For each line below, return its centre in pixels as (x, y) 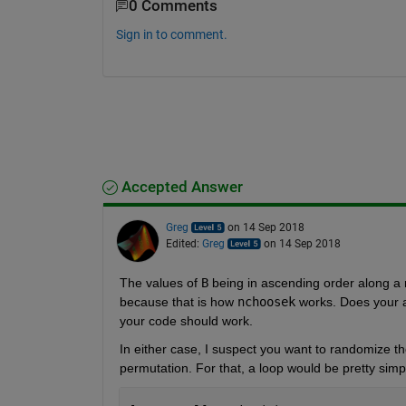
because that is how (176, 301)
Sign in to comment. (171, 34)
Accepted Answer (180, 187)
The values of (158, 282)
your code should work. (186, 320)
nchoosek (266, 301)
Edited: (184, 243)
